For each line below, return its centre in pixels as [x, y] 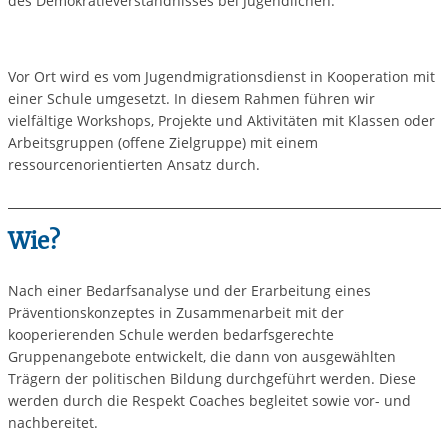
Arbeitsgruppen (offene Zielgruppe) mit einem [162, 142]
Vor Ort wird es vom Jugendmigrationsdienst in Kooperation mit [221, 76]
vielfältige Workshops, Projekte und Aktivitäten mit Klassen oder [221, 120]
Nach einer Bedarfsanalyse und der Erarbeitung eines [189, 290]
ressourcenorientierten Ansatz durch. [133, 164]
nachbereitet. [52, 422]
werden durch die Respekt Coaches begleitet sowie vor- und [209, 400]
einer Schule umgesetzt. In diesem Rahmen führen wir [191, 98]
